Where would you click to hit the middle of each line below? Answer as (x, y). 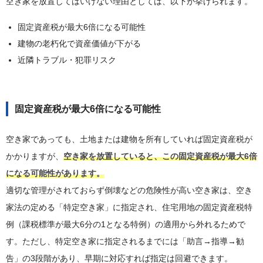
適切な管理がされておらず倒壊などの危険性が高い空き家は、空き (129, 190)
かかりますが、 (35, 156)
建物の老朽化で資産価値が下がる (79, 44)
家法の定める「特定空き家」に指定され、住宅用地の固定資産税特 (129, 208)
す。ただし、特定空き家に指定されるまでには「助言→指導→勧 (125, 242)
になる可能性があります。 (55, 173)
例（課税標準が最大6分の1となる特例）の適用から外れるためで (126, 225)
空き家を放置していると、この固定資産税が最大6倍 (160, 156)
